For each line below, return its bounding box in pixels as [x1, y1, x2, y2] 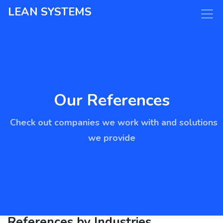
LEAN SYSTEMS [8, 4, 92, 19]
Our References [53, 89, 170, 111]
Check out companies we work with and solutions [9, 116, 218, 128]
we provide [88, 132, 135, 144]
